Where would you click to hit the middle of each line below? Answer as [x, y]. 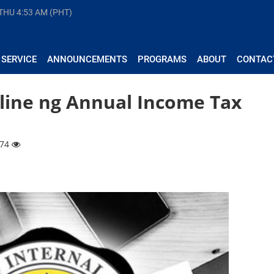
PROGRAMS [162, 59]
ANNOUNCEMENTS [87, 59]
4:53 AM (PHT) [44, 12]
